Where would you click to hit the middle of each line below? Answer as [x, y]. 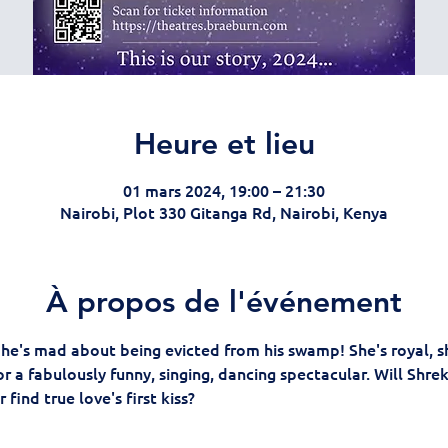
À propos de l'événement [224, 302]
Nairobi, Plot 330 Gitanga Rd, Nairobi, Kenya [224, 212]
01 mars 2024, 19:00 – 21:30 [224, 190]
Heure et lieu [224, 144]
